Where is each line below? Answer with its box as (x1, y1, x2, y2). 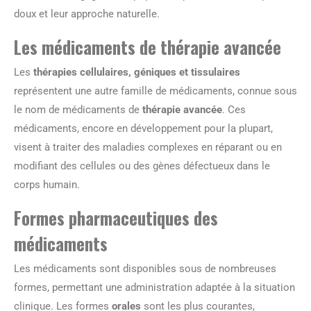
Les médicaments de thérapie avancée (14, 34, 281, 60)
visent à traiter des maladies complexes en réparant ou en (14, 141, 282, 153)
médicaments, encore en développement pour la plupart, (14, 122, 273, 135)
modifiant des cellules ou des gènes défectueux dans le (14, 160, 270, 172)
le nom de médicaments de (14, 103, 142, 116)
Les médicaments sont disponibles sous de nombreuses (14, 262, 276, 275)
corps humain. (14, 178, 80, 191)
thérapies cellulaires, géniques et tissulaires (33, 66, 240, 78)
